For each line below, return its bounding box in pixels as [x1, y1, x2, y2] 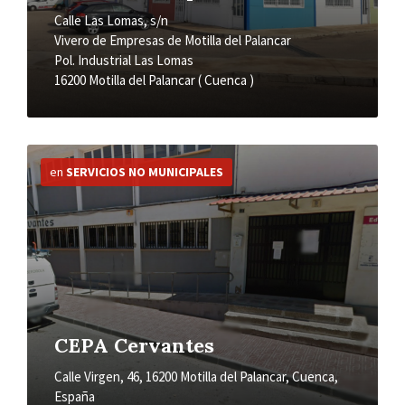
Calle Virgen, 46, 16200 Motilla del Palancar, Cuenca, [54, 368, 338, 386]
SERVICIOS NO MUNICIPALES [66, 164, 223, 181]
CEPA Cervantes [54, 333, 214, 359]
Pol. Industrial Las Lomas [54, 52, 193, 70]
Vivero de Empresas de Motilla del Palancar [54, 32, 291, 50]
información [26, 159, 103, 178]
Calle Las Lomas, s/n [54, 12, 168, 30]
